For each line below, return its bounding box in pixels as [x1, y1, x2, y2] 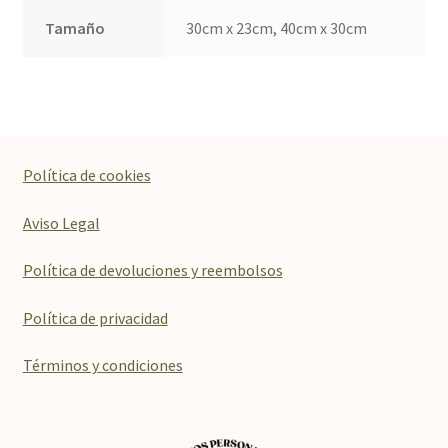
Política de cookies [22, 164, 151, 185]
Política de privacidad [22, 307, 168, 328]
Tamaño [45, 17, 106, 38]
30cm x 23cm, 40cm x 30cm [186, 17, 368, 38]
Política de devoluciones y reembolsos [22, 260, 283, 281]
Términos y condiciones [22, 355, 183, 376]
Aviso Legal [22, 212, 100, 233]
